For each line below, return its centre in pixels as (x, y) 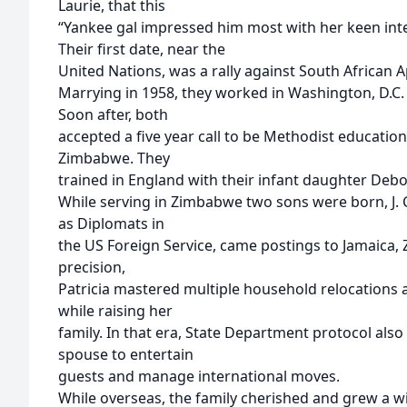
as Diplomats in (111, 223)
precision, (92, 267)
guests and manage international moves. (199, 376)
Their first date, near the (142, 49)
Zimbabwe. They (114, 158)
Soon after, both (113, 114)
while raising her (115, 311)
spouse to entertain (126, 354)
